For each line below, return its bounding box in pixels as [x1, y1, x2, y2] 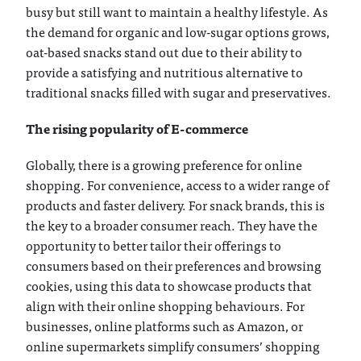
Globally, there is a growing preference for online [26, 153, 303, 175]
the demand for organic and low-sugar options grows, [26, 20, 330, 42]
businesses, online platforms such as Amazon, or [26, 314, 304, 336]
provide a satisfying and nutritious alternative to [26, 60, 304, 82]
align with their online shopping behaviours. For [26, 294, 305, 316]
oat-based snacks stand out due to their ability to [26, 40, 303, 62]
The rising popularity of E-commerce [26, 117, 249, 139]
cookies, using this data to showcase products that [26, 274, 313, 296]
